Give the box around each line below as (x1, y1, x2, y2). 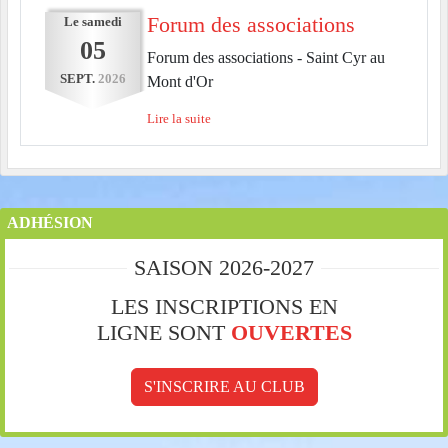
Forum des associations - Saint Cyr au (146, 48, 385, 66)
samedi (81, 14, 122, 29)
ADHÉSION (7, 213, 93, 231)
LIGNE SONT (96, 319, 231, 345)
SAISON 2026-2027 (134, 254, 314, 280)
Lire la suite (146, 111, 211, 126)
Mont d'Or (146, 72, 213, 90)
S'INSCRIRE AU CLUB (143, 377, 305, 395)
